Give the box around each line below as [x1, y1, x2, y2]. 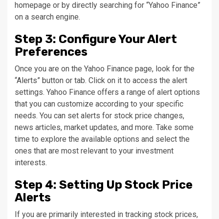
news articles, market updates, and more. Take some [15, 123, 194, 132]
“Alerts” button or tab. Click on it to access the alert [15, 76, 187, 86]
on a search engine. [15, 12, 80, 22]
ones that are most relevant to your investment [15, 146, 174, 156]
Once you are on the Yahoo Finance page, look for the [15, 64, 195, 74]
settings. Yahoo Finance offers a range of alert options [15, 88, 200, 97]
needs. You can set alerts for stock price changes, [15, 111, 184, 121]
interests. [15, 158, 47, 168]
